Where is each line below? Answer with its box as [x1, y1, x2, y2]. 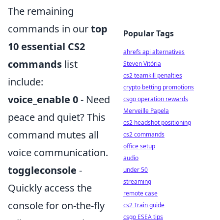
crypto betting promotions [123, 83, 194, 91]
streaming [123, 177, 151, 186]
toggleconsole [8, 163, 77, 177]
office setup [123, 142, 155, 150]
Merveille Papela [123, 107, 169, 115]
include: [8, 75, 43, 88]
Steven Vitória [123, 59, 161, 68]
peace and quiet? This [8, 110, 106, 124]
